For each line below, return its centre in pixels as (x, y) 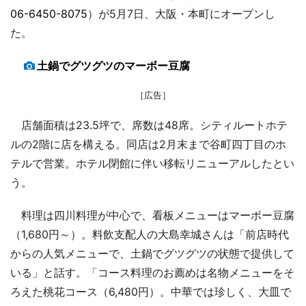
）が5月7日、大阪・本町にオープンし (181, 13)
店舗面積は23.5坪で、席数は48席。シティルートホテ (149, 125)
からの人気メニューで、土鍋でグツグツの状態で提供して (152, 253)
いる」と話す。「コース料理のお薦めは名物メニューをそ (152, 272)
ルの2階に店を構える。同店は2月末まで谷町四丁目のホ (148, 144)
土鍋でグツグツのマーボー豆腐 (113, 65)
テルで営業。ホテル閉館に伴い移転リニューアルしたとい (152, 163)
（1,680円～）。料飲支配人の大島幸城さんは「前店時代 (150, 234)
